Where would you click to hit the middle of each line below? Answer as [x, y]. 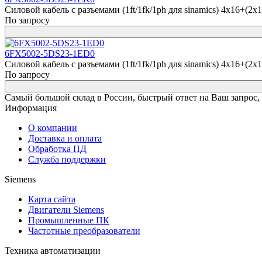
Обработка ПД [57, 149]
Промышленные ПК [69, 220]
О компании [53, 128]
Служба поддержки [67, 159]
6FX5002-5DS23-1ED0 [50, 54]
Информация [31, 108]
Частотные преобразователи [84, 231]
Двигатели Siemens [66, 210]
